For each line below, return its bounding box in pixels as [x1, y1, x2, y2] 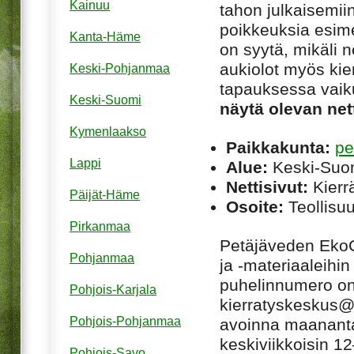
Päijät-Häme [70, 188, 140, 202]
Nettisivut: [226, 177, 308, 196]
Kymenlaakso [70, 125, 146, 139]
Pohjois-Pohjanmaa [70, 314, 181, 329]
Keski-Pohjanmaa [70, 62, 170, 76]
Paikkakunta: [226, 137, 330, 156]
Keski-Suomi [70, 93, 141, 107]
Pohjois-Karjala [70, 283, 156, 297]
